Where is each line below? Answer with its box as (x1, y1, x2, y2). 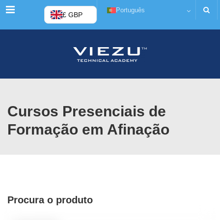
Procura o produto (7, 194, 93, 205)
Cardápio (5, 3, 48, 15)
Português (115, 6, 145, 14)
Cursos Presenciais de (7, 103, 166, 119)
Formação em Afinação (7, 121, 169, 137)
